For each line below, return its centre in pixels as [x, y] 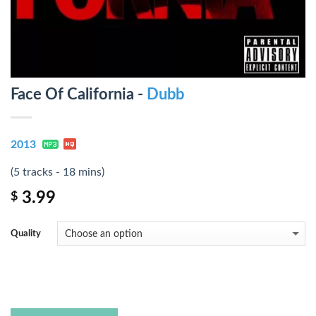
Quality [26, 233]
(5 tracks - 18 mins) [57, 172]
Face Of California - [79, 95]
